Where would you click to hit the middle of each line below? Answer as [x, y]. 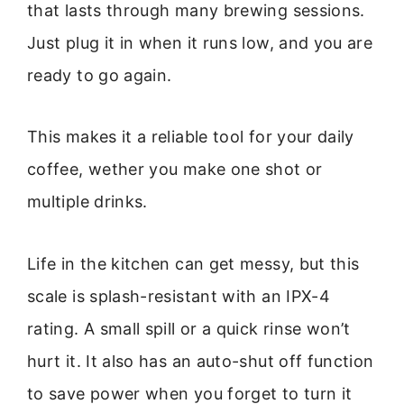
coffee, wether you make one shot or [175, 170]
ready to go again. [100, 75]
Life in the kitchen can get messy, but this [193, 263]
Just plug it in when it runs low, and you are [200, 42]
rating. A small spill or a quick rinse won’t [189, 328]
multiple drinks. [87, 202]
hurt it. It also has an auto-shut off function [201, 361]
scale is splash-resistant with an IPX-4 [179, 296]
